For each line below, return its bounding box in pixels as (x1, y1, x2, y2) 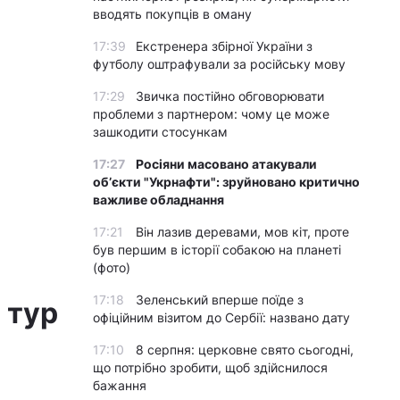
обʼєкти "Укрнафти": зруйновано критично (93, 174, 360, 189)
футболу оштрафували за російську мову (93, 56, 346, 71)
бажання (93, 378, 146, 393)
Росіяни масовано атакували (136, 156, 317, 171)
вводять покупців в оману (93, 6, 252, 21)
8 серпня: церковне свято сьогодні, (136, 342, 354, 357)
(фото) (93, 260, 130, 275)
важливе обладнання (93, 192, 224, 207)
